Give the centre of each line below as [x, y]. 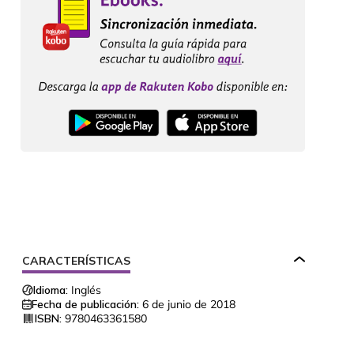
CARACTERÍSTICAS [76, 261]
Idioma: [51, 290]
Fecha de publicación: [85, 305]
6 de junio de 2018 [189, 305]
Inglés [86, 290]
